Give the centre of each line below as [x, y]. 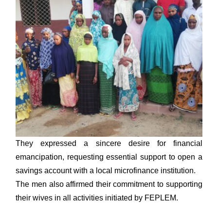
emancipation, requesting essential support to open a [109, 157]
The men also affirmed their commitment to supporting [109, 184]
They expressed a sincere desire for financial [109, 143]
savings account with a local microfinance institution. [106, 170]
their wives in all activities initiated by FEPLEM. [97, 198]
